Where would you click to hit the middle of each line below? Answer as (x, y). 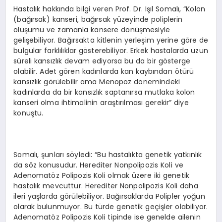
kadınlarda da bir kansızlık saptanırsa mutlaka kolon (104, 92)
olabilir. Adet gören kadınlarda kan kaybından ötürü (104, 71)
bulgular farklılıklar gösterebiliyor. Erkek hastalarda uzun (111, 50)
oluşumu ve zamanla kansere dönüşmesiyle (92, 29)
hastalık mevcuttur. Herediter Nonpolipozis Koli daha (106, 186)
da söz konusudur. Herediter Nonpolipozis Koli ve (98, 165)
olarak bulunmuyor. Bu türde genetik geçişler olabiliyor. (111, 206)
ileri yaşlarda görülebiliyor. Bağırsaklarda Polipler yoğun (109, 196)
